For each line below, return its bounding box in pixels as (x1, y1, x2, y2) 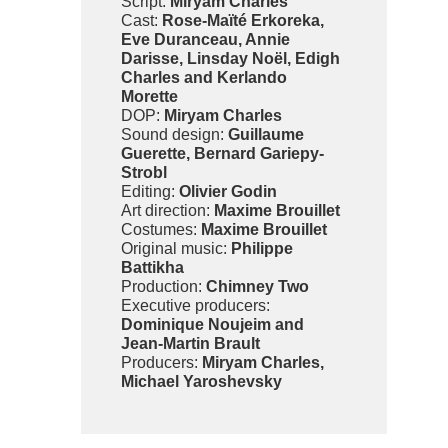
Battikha (121, 258, 185, 276)
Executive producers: (121, 296, 271, 314)
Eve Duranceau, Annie (121, 30, 291, 48)
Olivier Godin (179, 182, 278, 200)
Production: (121, 277, 207, 295)
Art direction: (121, 201, 215, 219)
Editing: (121, 182, 180, 200)
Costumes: (121, 220, 202, 238)
